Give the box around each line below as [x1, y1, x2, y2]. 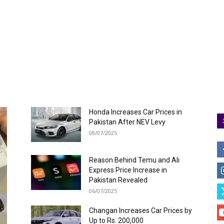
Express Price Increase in [89, 166, 167, 174]
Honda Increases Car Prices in [89, 108, 182, 116]
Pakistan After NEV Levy [89, 118, 165, 126]
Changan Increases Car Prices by [89, 206, 192, 214]
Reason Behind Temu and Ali [89, 156, 179, 164]
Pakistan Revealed [89, 176, 147, 184]
